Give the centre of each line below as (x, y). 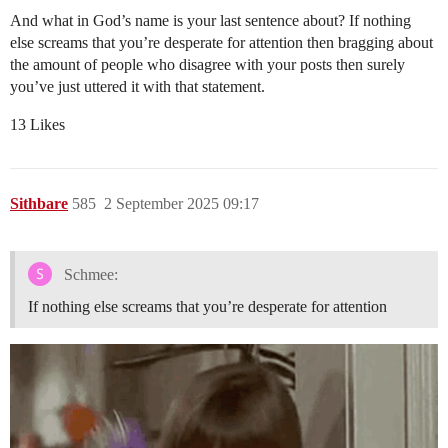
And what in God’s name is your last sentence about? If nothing (210, 20)
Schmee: (88, 274)
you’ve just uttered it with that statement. (137, 86)
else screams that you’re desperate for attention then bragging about (221, 42)
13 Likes (37, 124)
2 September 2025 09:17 (181, 203)
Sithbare (39, 203)
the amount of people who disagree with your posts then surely (207, 64)
